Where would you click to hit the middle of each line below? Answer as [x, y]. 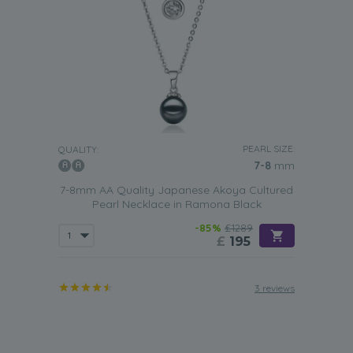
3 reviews [275, 288]
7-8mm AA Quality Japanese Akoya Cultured [176, 190]
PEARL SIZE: [269, 149]
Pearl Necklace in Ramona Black [176, 204]
